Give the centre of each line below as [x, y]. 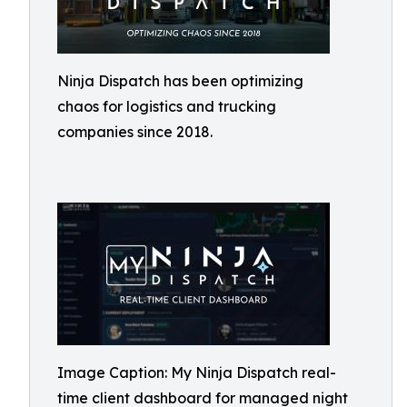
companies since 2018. [135, 132]
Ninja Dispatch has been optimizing [180, 81]
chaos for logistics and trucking [167, 106]
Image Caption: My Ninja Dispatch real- [197, 372]
